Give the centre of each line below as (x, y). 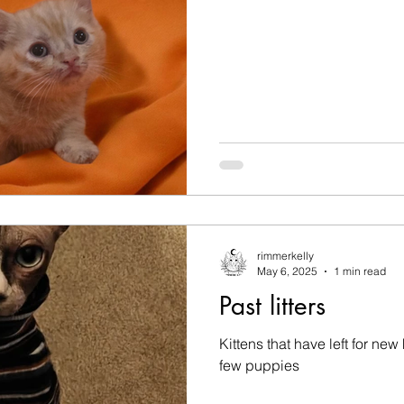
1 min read (360, 271)
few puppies (259, 365)
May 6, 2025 (287, 271)
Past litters (272, 306)
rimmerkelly (285, 256)
